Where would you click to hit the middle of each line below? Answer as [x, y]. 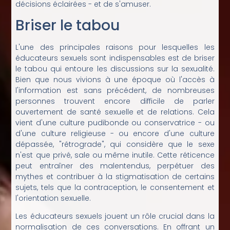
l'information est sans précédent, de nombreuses [115, 90]
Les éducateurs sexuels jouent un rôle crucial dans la [115, 216]
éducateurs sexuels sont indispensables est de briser [115, 58]
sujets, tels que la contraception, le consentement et [115, 187]
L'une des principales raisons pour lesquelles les [115, 47]
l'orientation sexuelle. [53, 198]
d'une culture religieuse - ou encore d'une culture [115, 133]
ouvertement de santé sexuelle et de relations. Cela [115, 112]
